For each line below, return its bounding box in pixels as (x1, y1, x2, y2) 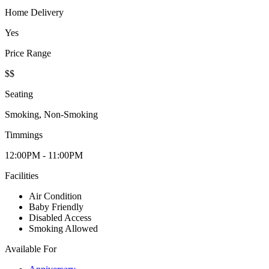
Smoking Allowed (29, 223, 98, 234)
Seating (5, 89, 33, 100)
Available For (5, 244, 56, 255)
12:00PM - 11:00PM (5, 150, 83, 161)
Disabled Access (29, 213, 91, 223)
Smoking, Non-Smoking (5, 109, 98, 120)
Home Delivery (5, 7, 64, 18)
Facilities (5, 171, 38, 181)
